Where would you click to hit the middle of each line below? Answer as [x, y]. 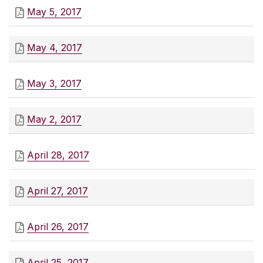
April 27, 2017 [58, 191]
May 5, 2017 [54, 12]
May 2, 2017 [54, 119]
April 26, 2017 [58, 227]
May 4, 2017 [55, 48]
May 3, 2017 [54, 84]
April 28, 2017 [58, 155]
